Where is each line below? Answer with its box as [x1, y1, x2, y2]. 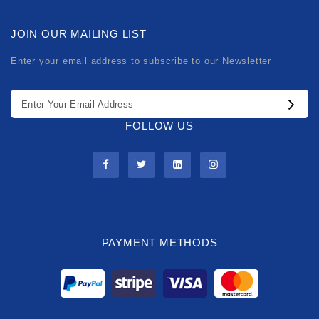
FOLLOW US [125, 120, 194, 132]
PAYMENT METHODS [101, 236, 218, 249]
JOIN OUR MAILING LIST [11, 28, 147, 41]
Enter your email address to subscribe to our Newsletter [11, 56, 271, 67]
